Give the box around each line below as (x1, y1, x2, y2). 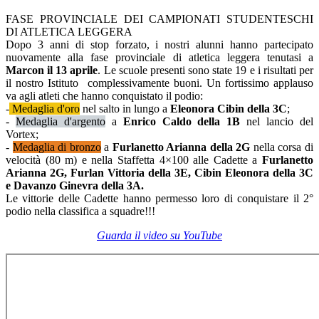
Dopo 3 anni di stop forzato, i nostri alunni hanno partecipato (6, 38, 313, 51)
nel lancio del (240, 115, 314, 128)
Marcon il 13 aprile (6, 64, 98, 77)
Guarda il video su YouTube (97, 229, 222, 242)
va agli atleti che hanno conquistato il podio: (6, 90, 203, 103)
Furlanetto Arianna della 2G (112, 141, 251, 154)
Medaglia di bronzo (12, 141, 101, 154)
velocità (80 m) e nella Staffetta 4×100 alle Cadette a (6, 154, 262, 167)
